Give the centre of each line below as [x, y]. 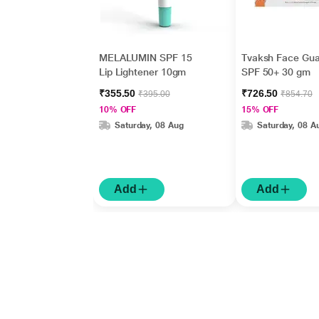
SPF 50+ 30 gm [276, 72]
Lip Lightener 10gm [142, 72]
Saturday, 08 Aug [149, 125]
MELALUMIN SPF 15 [145, 58]
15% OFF [260, 110]
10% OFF [117, 110]
